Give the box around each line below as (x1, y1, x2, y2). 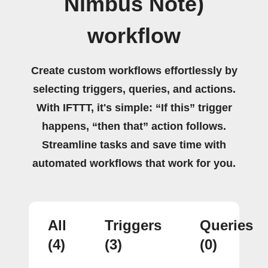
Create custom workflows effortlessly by (31, 64, 237, 77)
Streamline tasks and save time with (42, 138, 226, 151)
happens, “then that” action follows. (42, 120, 226, 132)
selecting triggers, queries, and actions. (32, 83, 236, 95)
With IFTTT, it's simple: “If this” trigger (36, 101, 232, 114)
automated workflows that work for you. (32, 157, 236, 169)
